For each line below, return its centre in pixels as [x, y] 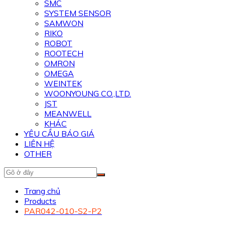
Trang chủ [42, 191]
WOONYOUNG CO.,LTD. [88, 93]
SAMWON [64, 23]
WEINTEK [63, 83]
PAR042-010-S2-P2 [63, 211]
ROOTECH [64, 53]
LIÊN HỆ [39, 144]
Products [40, 201]
